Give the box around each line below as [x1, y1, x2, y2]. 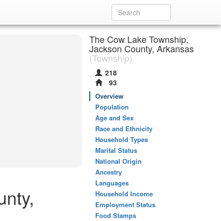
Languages [95, 178, 129, 187]
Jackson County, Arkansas [89, 42, 194, 55]
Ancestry [95, 167, 122, 177]
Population [95, 102, 129, 111]
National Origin [95, 156, 142, 166]
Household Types [95, 135, 148, 144]
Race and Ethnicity [95, 124, 152, 133]
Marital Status [95, 146, 137, 155]
